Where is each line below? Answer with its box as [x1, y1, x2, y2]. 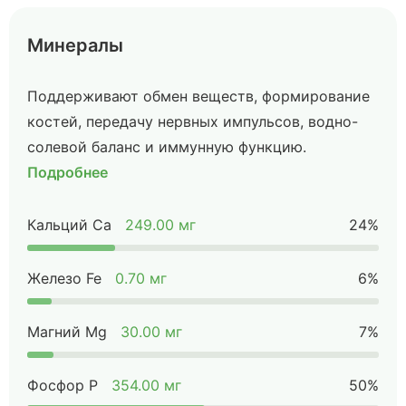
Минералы [27, 34, 123, 56]
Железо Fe [27, 269, 101, 287]
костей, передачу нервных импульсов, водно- [27, 112, 358, 130]
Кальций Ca [27, 216, 111, 234]
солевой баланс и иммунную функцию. [27, 138, 306, 156]
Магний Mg [27, 323, 107, 341]
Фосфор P [27, 376, 98, 394]
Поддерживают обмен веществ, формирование [27, 87, 370, 105]
